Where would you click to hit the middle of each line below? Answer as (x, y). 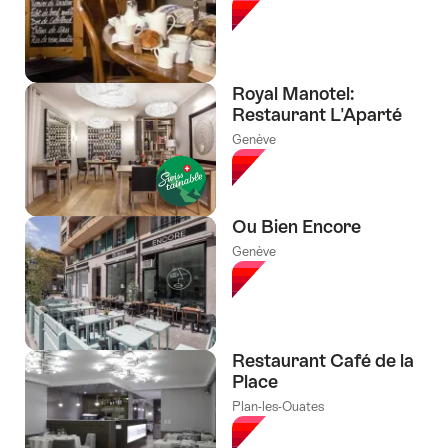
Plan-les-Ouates (278, 406)
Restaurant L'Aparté (317, 114)
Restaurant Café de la (323, 360)
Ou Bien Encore (296, 227)
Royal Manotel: (293, 93)
